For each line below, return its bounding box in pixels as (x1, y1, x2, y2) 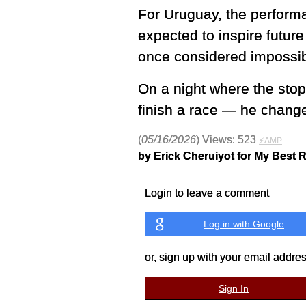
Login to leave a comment (145, 187, 269, 199)
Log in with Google (204, 219, 284, 229)
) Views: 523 (196, 134, 259, 145)
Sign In (219, 283, 249, 294)
